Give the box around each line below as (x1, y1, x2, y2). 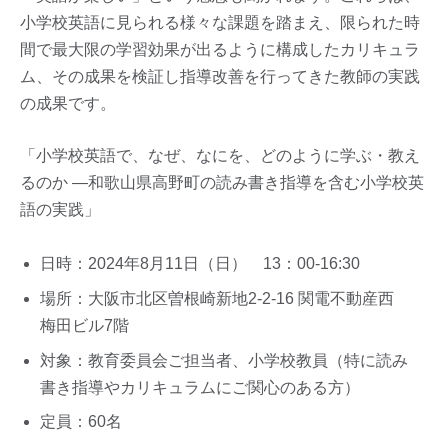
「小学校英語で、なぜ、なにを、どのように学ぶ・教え (20, 146, 420, 164)
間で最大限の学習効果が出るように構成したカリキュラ (20, 40, 420, 58)
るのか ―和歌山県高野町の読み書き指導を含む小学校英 (20, 173, 424, 191)
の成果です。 (20, 94, 116, 112)
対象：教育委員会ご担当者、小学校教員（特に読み (40, 351, 408, 369)
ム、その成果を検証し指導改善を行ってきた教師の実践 (20, 67, 420, 85)
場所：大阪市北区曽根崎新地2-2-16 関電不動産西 (40, 289, 394, 307)
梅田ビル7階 (40, 316, 129, 334)
